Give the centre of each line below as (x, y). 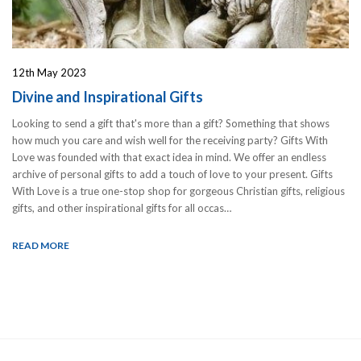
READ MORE (41, 245)
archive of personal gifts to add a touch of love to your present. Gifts (172, 174)
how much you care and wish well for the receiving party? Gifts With (170, 140)
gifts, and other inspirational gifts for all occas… (122, 207)
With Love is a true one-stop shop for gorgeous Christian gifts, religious (178, 191)
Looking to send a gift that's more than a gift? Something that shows (171, 123)
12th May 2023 (49, 72)
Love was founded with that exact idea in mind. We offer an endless (169, 157)
